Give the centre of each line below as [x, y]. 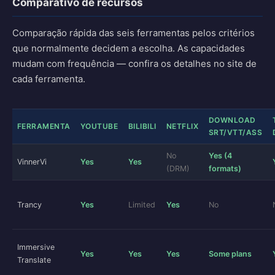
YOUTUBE [99, 126]
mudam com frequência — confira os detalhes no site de [134, 64]
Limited [142, 205]
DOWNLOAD [232, 120]
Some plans [230, 254]
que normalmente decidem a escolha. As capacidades [129, 48]
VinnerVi [32, 162]
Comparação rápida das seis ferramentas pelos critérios [134, 33]
